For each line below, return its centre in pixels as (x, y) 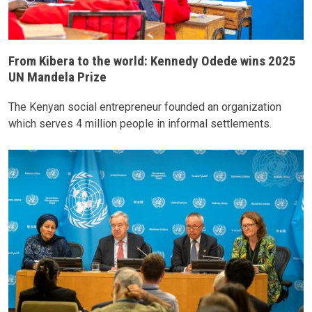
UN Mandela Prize (57, 77)
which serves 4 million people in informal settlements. (140, 123)
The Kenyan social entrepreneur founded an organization (145, 107)
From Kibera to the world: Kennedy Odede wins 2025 (152, 61)
